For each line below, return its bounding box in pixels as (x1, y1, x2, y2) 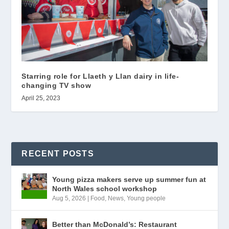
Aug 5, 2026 (52, 194, 86, 202)
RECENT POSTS (21, 149, 94, 158)
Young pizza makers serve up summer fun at (52, 175, 207, 184)
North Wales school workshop (52, 184, 157, 193)
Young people (127, 194, 166, 202)
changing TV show (21, 81, 91, 89)
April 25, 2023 (21, 94, 61, 102)
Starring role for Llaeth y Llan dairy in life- (21, 72, 179, 80)
